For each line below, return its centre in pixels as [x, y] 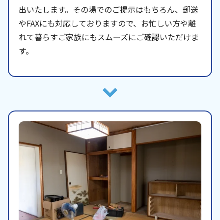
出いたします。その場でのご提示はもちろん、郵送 [109, 10]
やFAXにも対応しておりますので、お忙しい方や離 [107, 23]
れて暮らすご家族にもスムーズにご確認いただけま [109, 37]
